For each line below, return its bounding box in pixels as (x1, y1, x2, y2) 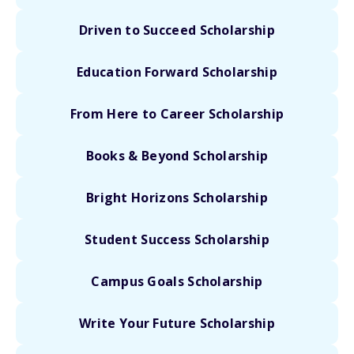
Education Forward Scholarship (77, 63, 277, 81)
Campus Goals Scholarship (91, 273, 263, 290)
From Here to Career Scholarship (70, 105, 284, 122)
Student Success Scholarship (84, 231, 270, 248)
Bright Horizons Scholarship (85, 189, 269, 206)
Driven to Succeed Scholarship (79, 21, 275, 39)
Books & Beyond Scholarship (85, 147, 269, 164)
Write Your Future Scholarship (79, 314, 275, 332)
